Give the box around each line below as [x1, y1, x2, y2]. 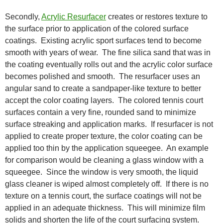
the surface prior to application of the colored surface [5, 24, 189, 33]
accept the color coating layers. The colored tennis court [5, 96, 203, 105]
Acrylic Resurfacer [41, 12, 106, 21]
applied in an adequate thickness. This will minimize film [5, 204, 205, 213]
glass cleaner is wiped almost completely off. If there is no [5, 180, 209, 189]
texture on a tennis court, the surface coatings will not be [5, 192, 202, 201]
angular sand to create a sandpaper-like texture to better [5, 84, 201, 93]
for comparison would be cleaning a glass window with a [5, 156, 204, 165]
